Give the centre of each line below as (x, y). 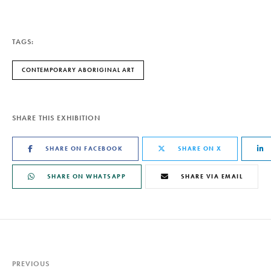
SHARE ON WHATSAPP (86, 176)
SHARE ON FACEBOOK (84, 149)
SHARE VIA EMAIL (211, 176)
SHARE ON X (200, 149)
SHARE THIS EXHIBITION (56, 118)
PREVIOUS (31, 264)
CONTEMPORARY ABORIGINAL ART (78, 70)
